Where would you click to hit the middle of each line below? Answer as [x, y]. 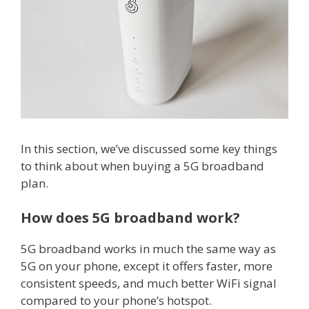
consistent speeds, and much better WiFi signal [149, 283]
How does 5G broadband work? [130, 217]
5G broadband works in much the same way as [148, 248]
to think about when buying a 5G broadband [142, 166]
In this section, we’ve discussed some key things [149, 149]
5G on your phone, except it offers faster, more [147, 266]
